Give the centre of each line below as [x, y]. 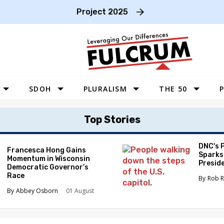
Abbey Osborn [37, 190]
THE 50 [173, 89]
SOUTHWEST [186, 131]
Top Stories [112, 119]
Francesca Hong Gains [47, 150]
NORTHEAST [186, 176]
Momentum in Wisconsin [49, 158]
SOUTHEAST [186, 161]
